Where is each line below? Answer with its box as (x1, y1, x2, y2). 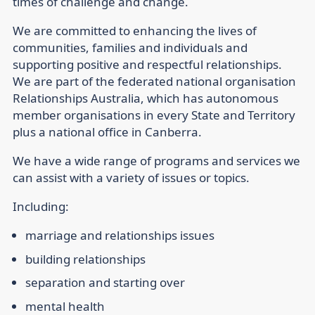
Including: (13, 198, 69, 215)
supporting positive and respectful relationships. (13, 56, 282, 73)
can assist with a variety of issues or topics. (13, 169, 250, 186)
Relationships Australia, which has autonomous (13, 90, 278, 107)
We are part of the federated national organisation (13, 73, 296, 90)
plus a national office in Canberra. (13, 124, 202, 141)
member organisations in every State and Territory (13, 107, 295, 124)
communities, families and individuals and (13, 39, 247, 56)
